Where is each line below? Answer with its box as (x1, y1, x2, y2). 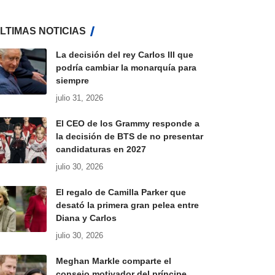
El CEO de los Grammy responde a (55, 118, 199, 129)
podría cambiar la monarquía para (55, 63, 196, 73)
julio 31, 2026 (55, 93, 103, 103)
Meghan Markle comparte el (55, 256, 171, 266)
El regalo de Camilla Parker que (55, 187, 186, 198)
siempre (55, 76, 89, 86)
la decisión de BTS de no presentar (55, 131, 203, 142)
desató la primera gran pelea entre (55, 200, 199, 211)
